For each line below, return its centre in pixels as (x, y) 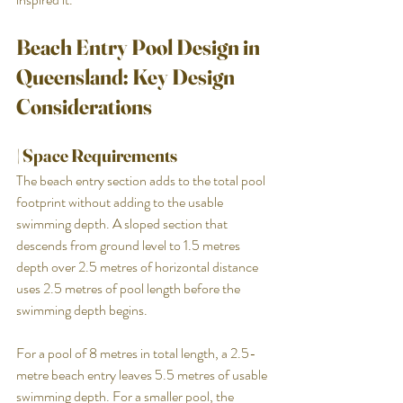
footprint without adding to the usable (121, 201)
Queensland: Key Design (127, 76)
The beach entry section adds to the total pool (142, 180)
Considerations (84, 106)
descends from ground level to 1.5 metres (130, 245)
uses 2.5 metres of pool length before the (130, 288)
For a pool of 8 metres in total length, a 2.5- (136, 353)
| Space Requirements (97, 155)
